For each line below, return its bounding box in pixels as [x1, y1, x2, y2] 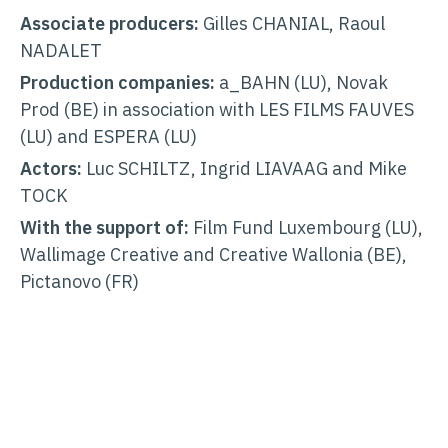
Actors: [20, 157, 82, 181]
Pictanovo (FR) [20, 270, 139, 294]
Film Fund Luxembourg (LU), [189, 216, 423, 240]
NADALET [20, 39, 102, 63]
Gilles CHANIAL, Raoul [203, 12, 385, 36]
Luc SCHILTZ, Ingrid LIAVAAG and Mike [82, 157, 407, 181]
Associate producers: [20, 12, 203, 36]
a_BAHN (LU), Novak [215, 71, 388, 95]
